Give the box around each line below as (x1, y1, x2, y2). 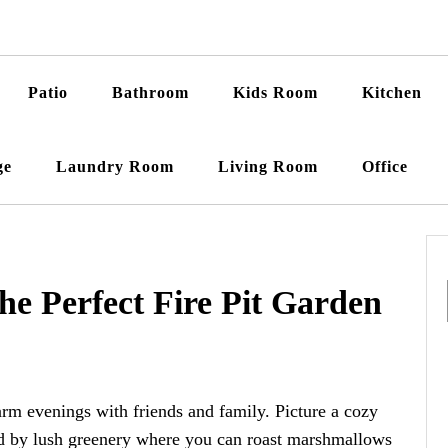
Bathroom (112, 84, 189, 102)
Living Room (218, 158, 318, 176)
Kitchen (362, 84, 422, 102)
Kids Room (233, 84, 318, 102)
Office (362, 158, 408, 176)
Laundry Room (56, 158, 174, 176)
